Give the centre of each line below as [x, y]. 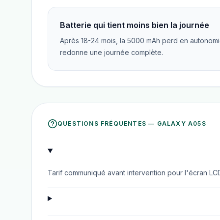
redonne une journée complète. [111, 52]
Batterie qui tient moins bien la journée [135, 25]
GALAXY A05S [181, 124]
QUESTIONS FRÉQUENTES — [107, 124]
